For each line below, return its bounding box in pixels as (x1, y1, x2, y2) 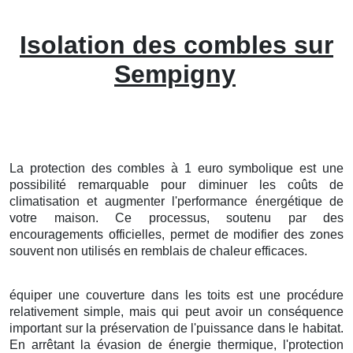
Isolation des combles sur (20, 30, 333, 59)
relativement (9, 304, 84, 318)
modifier (233, 227, 279, 241)
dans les (144, 288, 208, 302)
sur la (61, 321, 100, 335)
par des (271, 210, 344, 225)
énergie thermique (168, 337, 273, 351)
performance (177, 194, 248, 208)
